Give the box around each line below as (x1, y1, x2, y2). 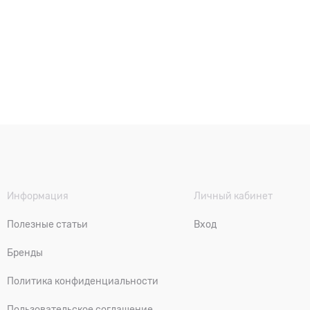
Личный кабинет (194, 190, 273, 201)
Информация (7, 190, 69, 201)
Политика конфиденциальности (7, 275, 158, 286)
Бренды (7, 247, 43, 258)
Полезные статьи (7, 219, 88, 230)
